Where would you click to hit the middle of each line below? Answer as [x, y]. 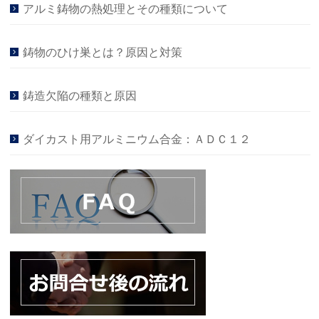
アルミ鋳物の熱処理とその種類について [126, 9]
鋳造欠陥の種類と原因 [80, 96]
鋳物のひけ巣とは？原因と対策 [103, 52]
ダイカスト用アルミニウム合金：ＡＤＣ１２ [137, 139]
